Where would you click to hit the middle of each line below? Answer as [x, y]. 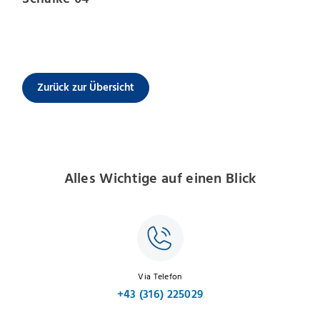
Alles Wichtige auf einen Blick [160, 178]
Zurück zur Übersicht [86, 88]
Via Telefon [160, 277]
